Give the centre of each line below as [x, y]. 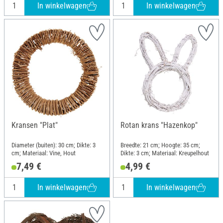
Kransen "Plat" [35, 125]
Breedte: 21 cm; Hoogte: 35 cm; [160, 145]
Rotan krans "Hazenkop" [159, 125]
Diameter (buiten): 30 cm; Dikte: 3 [54, 145]
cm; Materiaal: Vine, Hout [44, 153]
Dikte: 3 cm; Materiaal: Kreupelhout [165, 153]
